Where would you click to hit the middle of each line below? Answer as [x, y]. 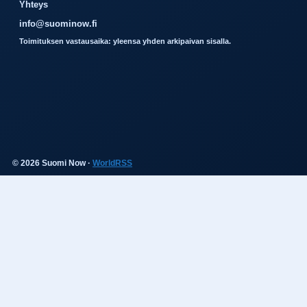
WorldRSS [112, 163]
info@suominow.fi [58, 24]
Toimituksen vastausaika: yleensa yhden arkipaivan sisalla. [125, 41]
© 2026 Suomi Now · [52, 163]
